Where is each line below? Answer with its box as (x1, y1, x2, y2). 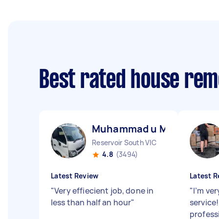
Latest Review (51, 171, 99, 180)
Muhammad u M (92, 122, 168, 135)
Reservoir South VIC (92, 138, 156, 147)
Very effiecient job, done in (54, 185, 154, 196)
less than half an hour (51, 197, 131, 208)
